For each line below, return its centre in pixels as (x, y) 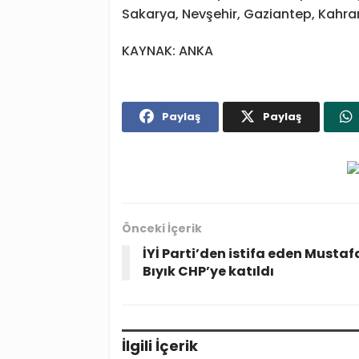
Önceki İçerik (162, 228)
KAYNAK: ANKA (167, 50)
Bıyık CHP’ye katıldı (208, 271)
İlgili (137, 345)
